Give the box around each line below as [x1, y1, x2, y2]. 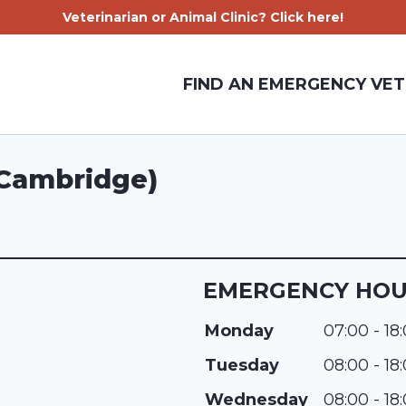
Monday [205, 321, 274, 341]
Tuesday [205, 355, 279, 375]
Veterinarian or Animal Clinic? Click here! [63, 9, 343, 25]
